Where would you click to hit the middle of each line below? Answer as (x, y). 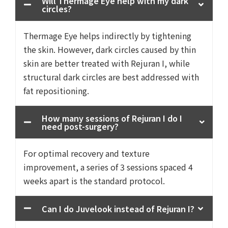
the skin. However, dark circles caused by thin (110, 49)
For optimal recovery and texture (87, 153)
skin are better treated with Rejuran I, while (107, 63)
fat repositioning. (56, 91)
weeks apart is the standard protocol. (94, 181)
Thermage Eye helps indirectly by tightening (107, 36)
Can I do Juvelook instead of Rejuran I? (118, 208)
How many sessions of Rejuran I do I (112, 118)
